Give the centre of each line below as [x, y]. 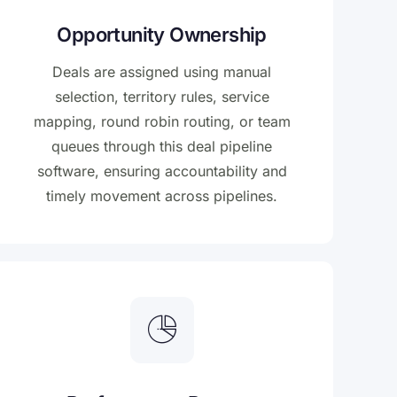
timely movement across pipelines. [162, 196]
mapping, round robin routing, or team [162, 122]
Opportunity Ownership [162, 35]
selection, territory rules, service [162, 97]
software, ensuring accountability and [162, 171]
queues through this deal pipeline [162, 147]
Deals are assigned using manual [162, 72]
